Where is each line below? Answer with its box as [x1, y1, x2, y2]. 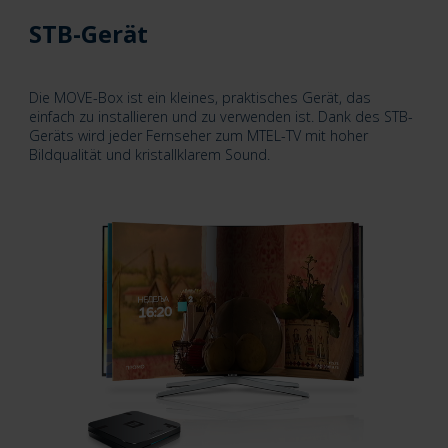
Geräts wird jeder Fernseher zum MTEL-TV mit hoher [28, 126, 368, 146]
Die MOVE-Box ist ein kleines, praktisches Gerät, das [28, 88, 371, 108]
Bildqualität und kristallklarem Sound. [28, 145, 270, 165]
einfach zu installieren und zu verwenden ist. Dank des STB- [28, 107, 413, 127]
